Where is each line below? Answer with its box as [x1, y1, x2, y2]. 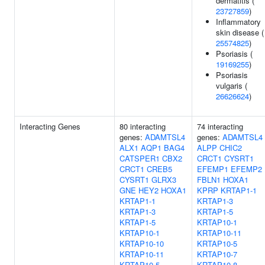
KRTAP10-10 [119, 238, 164, 249]
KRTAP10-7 [197, 248, 237, 260]
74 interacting [197, 121, 243, 132]
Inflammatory [216, 16, 261, 27]
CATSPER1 [119, 153, 160, 164]
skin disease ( [216, 27, 264, 38]
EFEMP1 [197, 163, 228, 174]
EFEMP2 [231, 163, 262, 174]
